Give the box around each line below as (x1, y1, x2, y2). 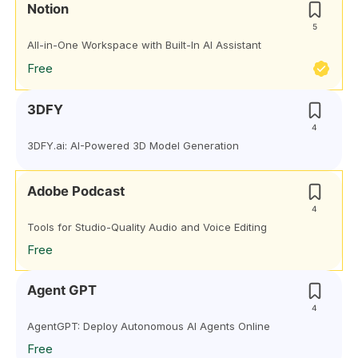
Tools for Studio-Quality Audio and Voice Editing (27, 221, 267, 233)
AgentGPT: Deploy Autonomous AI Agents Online (27, 320, 270, 332)
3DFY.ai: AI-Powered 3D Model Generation (27, 139, 239, 152)
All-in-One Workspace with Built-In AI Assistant (27, 38, 261, 51)
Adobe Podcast (27, 183, 125, 199)
